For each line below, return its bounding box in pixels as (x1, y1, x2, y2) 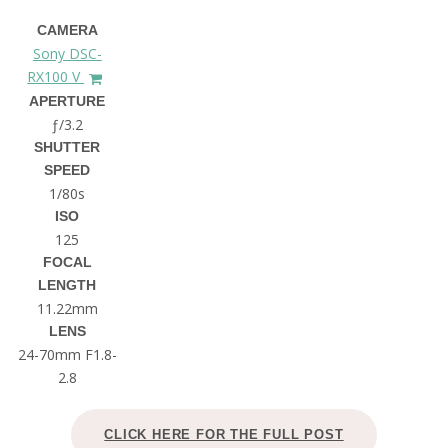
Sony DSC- (32, 44, 102, 64)
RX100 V (27, 67, 85, 87)
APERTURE (29, 93, 106, 110)
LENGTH (38, 277, 97, 294)
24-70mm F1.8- (17, 345, 117, 365)
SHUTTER (34, 139, 101, 156)
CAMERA (36, 22, 98, 39)
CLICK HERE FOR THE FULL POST (104, 427, 344, 443)
